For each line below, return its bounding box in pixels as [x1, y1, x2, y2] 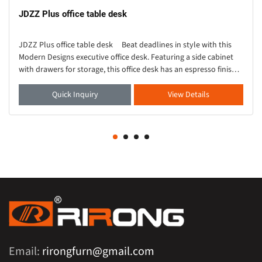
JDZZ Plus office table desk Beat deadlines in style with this [19, 39, 232, 51]
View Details [168, 89, 209, 101]
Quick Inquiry [51, 89, 98, 101]
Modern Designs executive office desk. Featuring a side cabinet [19, 51, 233, 64]
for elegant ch [19, 76, 67, 88]
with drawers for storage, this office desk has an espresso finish [19, 64, 236, 76]
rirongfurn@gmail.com [42, 243, 154, 260]
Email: [9, 243, 42, 260]
